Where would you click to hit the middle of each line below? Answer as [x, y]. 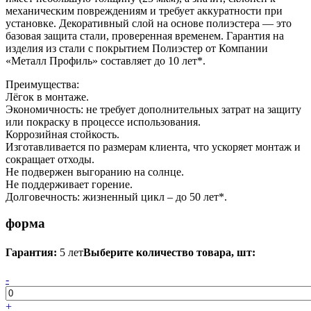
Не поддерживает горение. [69, 184]
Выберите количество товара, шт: [169, 252]
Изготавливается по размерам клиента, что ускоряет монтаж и [153, 146]
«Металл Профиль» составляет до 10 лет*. [106, 60]
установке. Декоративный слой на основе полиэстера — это [149, 23]
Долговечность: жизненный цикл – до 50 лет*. [116, 196]
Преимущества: [42, 84]
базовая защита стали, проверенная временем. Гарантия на [145, 35]
